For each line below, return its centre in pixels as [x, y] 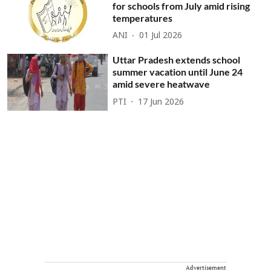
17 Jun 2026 [161, 102]
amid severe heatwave [162, 84]
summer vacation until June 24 [178, 72]
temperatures [143, 18]
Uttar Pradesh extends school [177, 60]
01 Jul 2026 [161, 36]
